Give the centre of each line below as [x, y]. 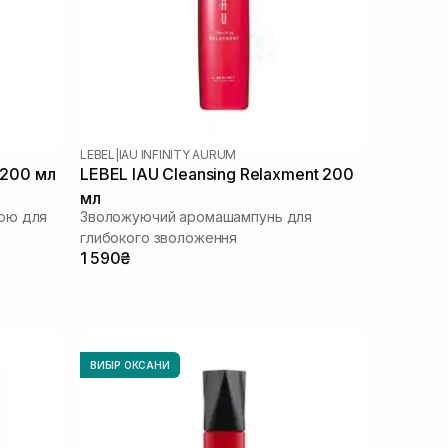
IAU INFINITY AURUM [177, 154]
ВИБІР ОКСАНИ [130, 364]
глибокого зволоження [159, 237]
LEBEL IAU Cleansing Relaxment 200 [217, 173]
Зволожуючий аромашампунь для [196, 216]
